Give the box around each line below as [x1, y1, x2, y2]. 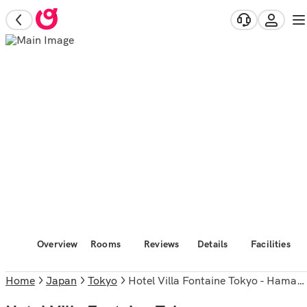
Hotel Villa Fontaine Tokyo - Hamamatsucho [136, 273, 297, 287]
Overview [37, 238, 78, 250]
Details [197, 238, 228, 250]
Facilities [251, 238, 291, 250]
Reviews [144, 238, 180, 250]
